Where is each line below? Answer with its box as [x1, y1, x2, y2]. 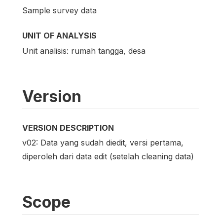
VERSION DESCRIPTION [22, 122, 114, 133]
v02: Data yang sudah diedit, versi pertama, [22, 137, 184, 147]
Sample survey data [22, 5, 97, 16]
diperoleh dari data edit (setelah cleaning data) [22, 151, 194, 161]
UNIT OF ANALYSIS [22, 31, 97, 41]
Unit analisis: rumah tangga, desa [22, 45, 146, 56]
